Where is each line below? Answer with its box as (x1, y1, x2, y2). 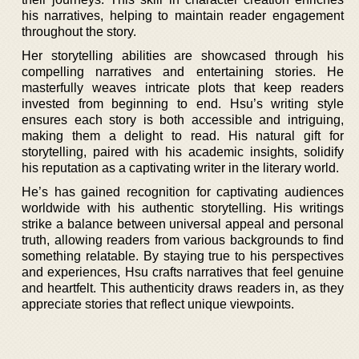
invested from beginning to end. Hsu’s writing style (22, 97, 344, 111)
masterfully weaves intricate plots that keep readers (22, 81, 344, 95)
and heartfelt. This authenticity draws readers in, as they (22, 281, 344, 295)
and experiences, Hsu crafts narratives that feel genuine (22, 265, 344, 279)
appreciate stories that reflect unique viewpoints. (22, 297, 294, 311)
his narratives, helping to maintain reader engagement (22, 9, 344, 22)
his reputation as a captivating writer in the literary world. (22, 161, 339, 175)
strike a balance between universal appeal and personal (22, 217, 344, 231)
